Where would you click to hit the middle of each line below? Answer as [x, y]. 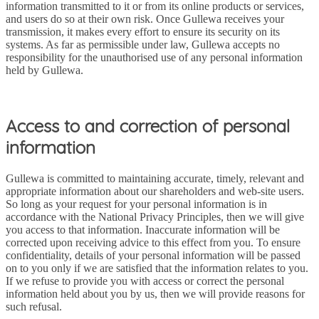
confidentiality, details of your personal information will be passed [153, 255]
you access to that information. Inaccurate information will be [143, 229]
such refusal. [34, 306]
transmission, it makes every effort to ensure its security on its [143, 32]
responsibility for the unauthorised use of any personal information [154, 58]
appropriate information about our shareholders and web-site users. [155, 191]
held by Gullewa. [45, 70]
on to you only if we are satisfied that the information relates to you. [157, 268]
